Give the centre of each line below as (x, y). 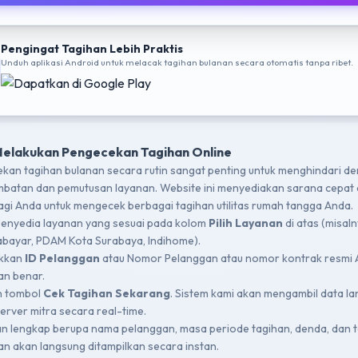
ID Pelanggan (62, 258)
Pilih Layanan (246, 223)
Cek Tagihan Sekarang (107, 293)
